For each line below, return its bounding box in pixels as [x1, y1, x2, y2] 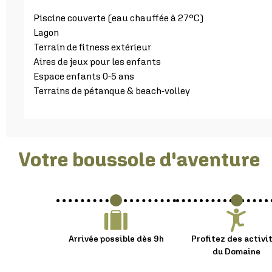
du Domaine [212, 246, 261, 256]
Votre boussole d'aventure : [18, 147, 270, 171]
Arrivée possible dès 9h [68, 233, 164, 243]
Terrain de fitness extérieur [33, 41, 151, 52]
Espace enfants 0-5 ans [33, 70, 134, 81]
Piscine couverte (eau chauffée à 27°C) [33, 12, 203, 23]
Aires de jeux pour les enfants [33, 55, 161, 67]
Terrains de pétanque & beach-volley [33, 84, 190, 96]
